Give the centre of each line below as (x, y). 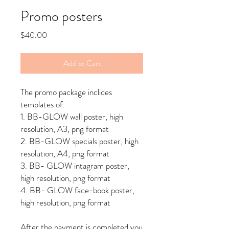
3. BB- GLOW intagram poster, (75, 165)
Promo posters (61, 16)
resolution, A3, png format (65, 129)
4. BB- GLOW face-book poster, (77, 190)
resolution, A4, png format (65, 153)
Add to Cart (82, 63)
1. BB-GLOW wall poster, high (72, 116)
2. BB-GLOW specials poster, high (79, 141)
